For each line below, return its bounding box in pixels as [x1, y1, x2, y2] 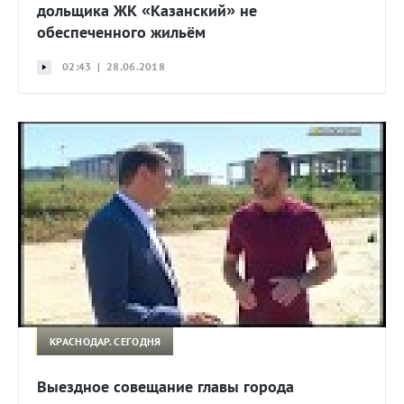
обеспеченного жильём [37, 21, 206, 42]
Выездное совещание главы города [37, 376, 294, 398]
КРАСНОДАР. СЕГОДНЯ [50, 334, 161, 348]
